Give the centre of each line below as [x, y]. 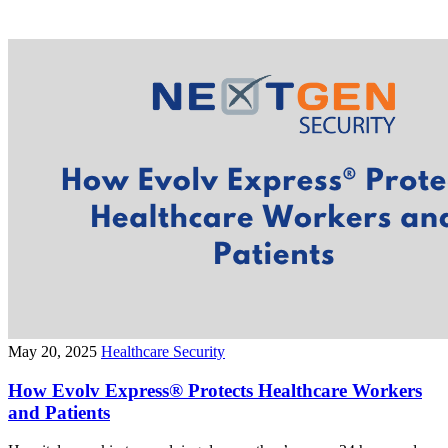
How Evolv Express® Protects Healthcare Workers [215, 390]
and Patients [59, 412]
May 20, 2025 [52, 351]
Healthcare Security [163, 351]
